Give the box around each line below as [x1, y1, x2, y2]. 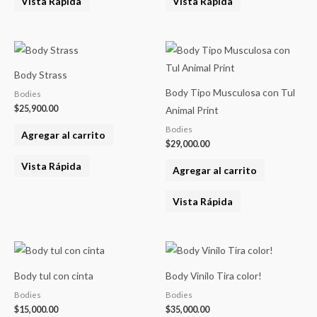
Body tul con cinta [14, 269, 93, 282]
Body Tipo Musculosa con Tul [166, 86, 295, 99]
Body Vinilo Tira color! [166, 269, 262, 282]
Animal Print [166, 104, 219, 117]
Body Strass [14, 69, 67, 81]
